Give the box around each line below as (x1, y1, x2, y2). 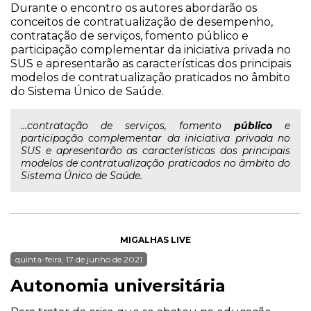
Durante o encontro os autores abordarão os (10, 1, 257, 15)
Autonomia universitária (10, 276, 226, 296)
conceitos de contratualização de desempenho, (10, 15, 273, 28)
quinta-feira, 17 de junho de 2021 (15, 254, 142, 264)
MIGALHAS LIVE (120, 235, 191, 245)
